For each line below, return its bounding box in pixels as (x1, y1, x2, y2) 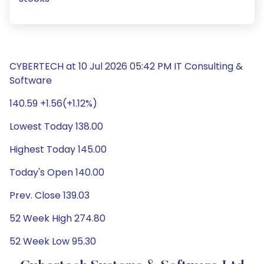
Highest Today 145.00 (9, 143, 107, 156)
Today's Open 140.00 (9, 166, 104, 179)
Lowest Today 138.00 (9, 120, 103, 133)
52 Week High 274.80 (9, 212, 105, 225)
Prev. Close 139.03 (9, 189, 90, 202)
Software (9, 74, 52, 87)
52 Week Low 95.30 (9, 235, 96, 248)
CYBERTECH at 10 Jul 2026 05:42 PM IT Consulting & (9, 60, 243, 73)
